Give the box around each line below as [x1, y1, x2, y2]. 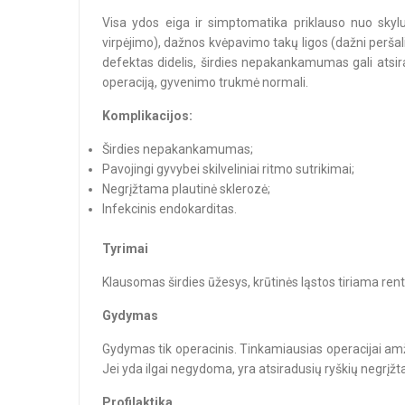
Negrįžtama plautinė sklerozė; [102, 182, 270, 196]
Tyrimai [102, 241, 148, 256]
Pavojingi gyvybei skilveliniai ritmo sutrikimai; [102, 162, 354, 176]
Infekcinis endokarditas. [102, 202, 237, 216]
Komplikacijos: [102, 108, 193, 123]
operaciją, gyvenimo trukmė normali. [102, 75, 308, 89]
